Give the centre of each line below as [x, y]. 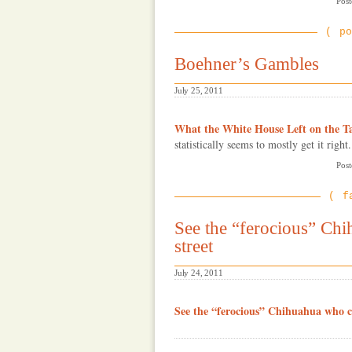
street [194, 246]
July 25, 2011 [199, 90]
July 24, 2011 [199, 273]
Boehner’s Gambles [247, 64]
